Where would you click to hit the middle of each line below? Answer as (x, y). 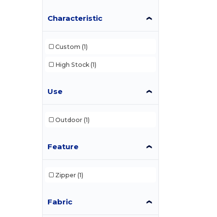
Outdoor (69, 120)
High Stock (72, 64)
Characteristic (75, 18)
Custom (68, 46)
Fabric (60, 202)
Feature (63, 147)
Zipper (65, 175)
